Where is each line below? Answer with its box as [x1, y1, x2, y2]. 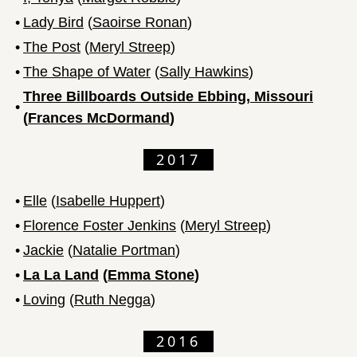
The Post [23, 38, 80, 55]
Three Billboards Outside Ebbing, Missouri [23, 88, 313, 104]
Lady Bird [23, 14, 84, 30]
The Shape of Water [23, 63, 151, 80]
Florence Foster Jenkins [23, 217, 176, 233]
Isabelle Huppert [56, 192, 160, 209]
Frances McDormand [28, 109, 170, 126]
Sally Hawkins [159, 63, 249, 80]
